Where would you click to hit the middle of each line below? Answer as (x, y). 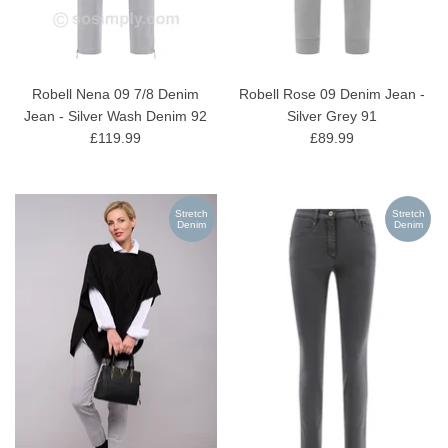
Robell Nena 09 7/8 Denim (116, 93)
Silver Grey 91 (332, 115)
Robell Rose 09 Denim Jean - (332, 93)
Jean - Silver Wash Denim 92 (116, 115)
